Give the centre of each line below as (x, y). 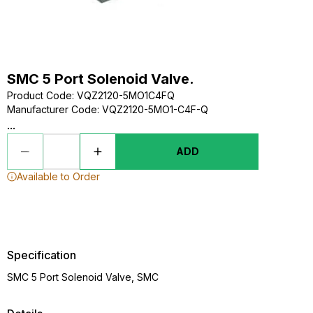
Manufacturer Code (52, 109)
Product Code (39, 95)
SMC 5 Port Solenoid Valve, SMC (83, 277)
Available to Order (58, 176)
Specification (42, 255)
